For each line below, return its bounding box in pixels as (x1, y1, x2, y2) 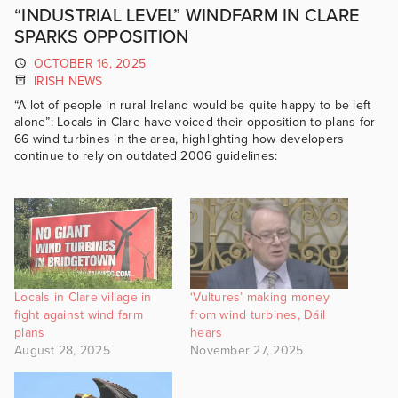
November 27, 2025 (190, 342, 304, 358)
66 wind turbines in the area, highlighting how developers (14, 131, 345, 147)
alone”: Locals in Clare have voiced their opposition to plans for (14, 115, 376, 131)
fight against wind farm (14, 306, 143, 322)
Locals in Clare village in (14, 289, 152, 305)
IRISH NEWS (34, 73, 103, 89)
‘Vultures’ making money (190, 289, 330, 305)
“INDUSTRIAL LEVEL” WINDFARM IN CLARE (14, 5, 359, 27)
